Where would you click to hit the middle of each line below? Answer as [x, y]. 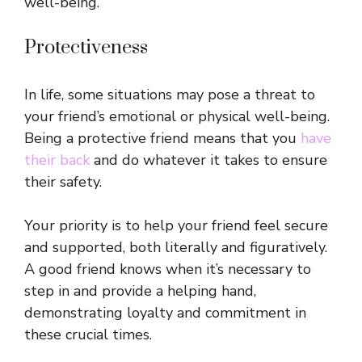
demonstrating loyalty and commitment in [165, 313]
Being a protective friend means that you [162, 139]
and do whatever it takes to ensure [208, 160]
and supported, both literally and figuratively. [176, 248]
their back [57, 160]
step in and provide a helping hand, [140, 291]
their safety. [63, 182]
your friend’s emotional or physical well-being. [177, 117]
